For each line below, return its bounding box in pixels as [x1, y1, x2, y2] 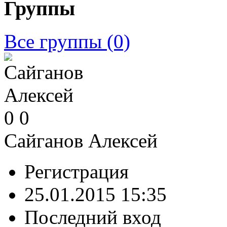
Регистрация [24, 161, 129, 183]
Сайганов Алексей [4, 130, 158, 152]
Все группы [4, 30, 102, 53]
